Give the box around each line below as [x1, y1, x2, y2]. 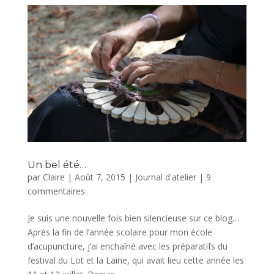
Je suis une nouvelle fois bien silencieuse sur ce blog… [27, 212, 239, 224]
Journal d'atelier [135, 171, 196, 183]
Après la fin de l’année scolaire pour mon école [27, 226, 212, 239]
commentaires [27, 185, 85, 198]
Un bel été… [27, 159, 86, 171]
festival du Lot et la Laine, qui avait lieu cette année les [27, 254, 244, 267]
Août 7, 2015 [74, 171, 125, 183]
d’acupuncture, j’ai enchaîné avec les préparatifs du [27, 240, 228, 253]
